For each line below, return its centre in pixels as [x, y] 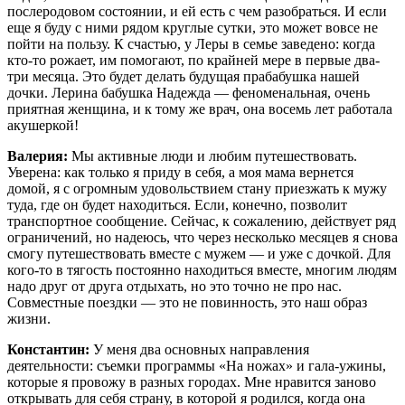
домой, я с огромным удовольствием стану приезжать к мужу [197, 188]
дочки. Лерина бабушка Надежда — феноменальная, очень [188, 92]
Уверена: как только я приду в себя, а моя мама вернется [180, 172]
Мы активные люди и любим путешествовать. [212, 155]
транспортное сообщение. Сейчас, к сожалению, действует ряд [202, 221]
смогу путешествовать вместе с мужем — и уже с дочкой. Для [199, 253]
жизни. [29, 318]
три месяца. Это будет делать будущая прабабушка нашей [184, 76]
